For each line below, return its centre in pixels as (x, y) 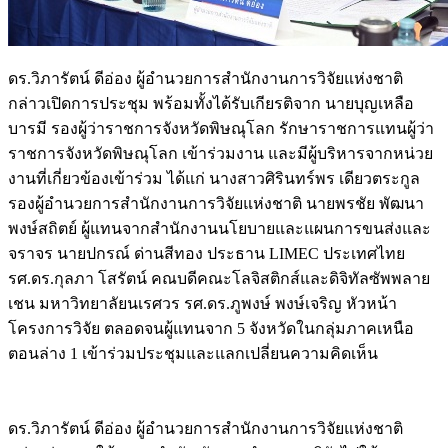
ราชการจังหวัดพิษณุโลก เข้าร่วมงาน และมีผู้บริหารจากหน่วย (220, 153)
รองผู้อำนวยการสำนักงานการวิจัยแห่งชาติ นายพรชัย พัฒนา (216, 203)
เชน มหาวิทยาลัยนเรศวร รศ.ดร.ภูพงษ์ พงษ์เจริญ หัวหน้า (202, 303)
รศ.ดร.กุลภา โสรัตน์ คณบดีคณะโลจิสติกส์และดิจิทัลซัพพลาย (219, 278)
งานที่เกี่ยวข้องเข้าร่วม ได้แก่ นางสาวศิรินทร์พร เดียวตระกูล (214, 178)
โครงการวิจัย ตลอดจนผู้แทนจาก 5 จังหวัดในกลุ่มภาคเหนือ (211, 328)
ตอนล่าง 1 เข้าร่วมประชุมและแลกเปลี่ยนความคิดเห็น (193, 353)
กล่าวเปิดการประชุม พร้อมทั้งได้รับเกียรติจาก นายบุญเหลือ (211, 103)
